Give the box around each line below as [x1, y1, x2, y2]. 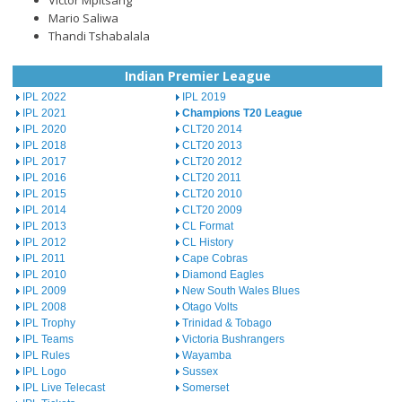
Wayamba [181, 349, 232, 363]
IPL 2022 [22, 91, 66, 104]
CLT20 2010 [181, 188, 242, 201]
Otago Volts [181, 301, 238, 314]
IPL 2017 [22, 155, 66, 169]
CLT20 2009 [181, 204, 242, 217]
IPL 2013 [22, 220, 66, 233]
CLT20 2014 [181, 123, 242, 136]
